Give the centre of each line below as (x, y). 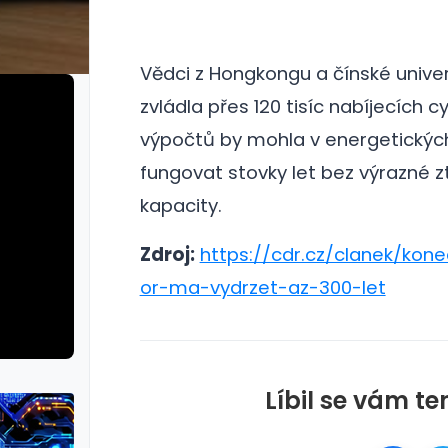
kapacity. (180, 205)
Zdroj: (167, 254)
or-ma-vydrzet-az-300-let (262, 287)
